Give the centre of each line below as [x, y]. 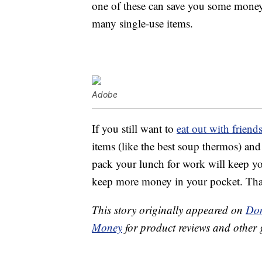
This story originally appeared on [169, 210]
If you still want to [134, 129]
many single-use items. [142, 23]
